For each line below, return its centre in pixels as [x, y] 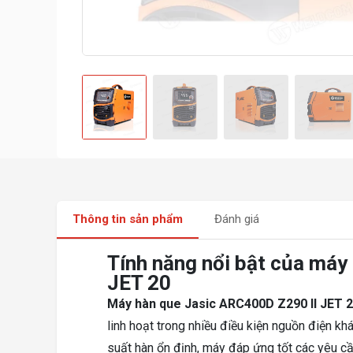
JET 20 [139, 283]
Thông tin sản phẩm [128, 219]
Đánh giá [237, 219]
